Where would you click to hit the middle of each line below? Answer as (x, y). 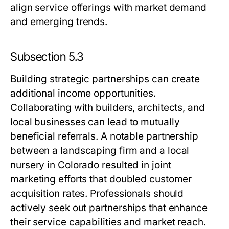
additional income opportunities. (83, 93)
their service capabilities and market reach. (108, 222)
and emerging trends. (59, 22)
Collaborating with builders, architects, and (108, 108)
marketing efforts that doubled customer (101, 179)
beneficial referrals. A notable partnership (104, 136)
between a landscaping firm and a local (100, 151)
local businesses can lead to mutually (95, 122)
